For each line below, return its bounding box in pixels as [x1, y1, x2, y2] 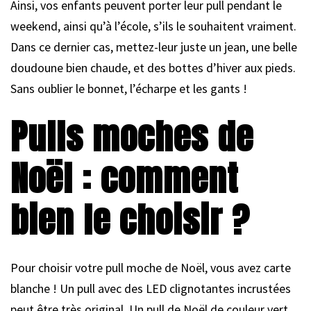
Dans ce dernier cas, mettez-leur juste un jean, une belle [10, 38, 297, 55]
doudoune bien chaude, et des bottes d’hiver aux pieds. [10, 59, 296, 76]
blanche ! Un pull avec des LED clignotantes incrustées [10, 280, 291, 296]
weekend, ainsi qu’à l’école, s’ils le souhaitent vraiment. [10, 17, 296, 34]
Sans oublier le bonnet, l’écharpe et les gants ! [10, 80, 247, 96]
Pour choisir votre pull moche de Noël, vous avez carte [10, 259, 291, 276]
